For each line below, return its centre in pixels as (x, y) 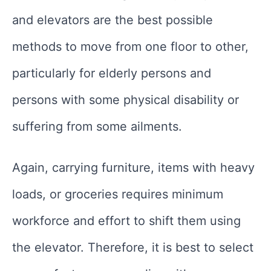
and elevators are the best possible (113, 20)
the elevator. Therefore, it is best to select (133, 247)
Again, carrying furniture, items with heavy (133, 167)
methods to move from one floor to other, (130, 46)
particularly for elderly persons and (112, 73)
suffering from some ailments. (97, 126)
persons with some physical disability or (126, 100)
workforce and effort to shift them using (126, 220)
